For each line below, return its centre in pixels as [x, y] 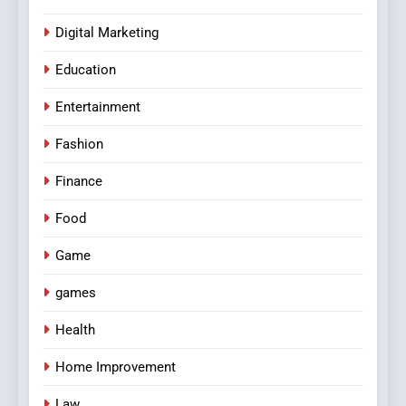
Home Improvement [116, 367]
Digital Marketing [107, 33]
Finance [79, 182]
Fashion [79, 145]
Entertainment [98, 107]
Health [75, 330]
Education [86, 70]
